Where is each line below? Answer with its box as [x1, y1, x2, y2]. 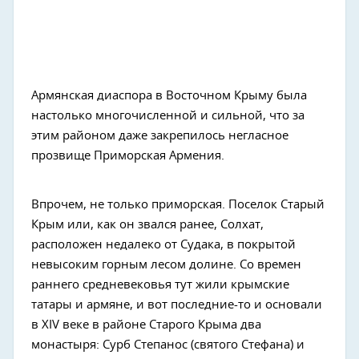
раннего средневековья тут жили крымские [31, 279, 289, 292]
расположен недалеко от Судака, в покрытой [31, 239, 296, 252]
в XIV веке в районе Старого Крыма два [31, 319, 261, 332]
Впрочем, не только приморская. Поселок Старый [31, 199, 325, 212]
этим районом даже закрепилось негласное [31, 130, 288, 143]
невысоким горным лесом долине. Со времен [31, 259, 301, 272]
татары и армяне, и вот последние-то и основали [31, 299, 322, 312]
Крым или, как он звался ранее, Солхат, [31, 219, 264, 232]
